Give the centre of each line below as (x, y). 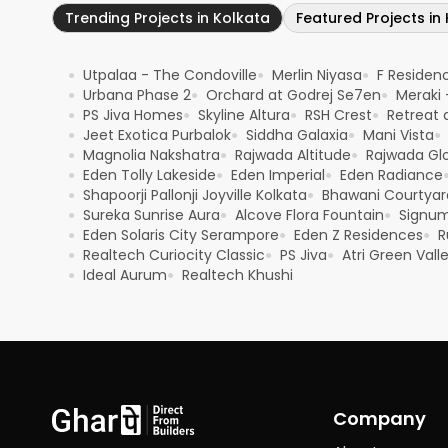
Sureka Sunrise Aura (151, 215)
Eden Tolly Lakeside (149, 175)
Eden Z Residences (358, 235)
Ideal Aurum (125, 275)
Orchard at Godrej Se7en (293, 95)
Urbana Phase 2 (137, 95)
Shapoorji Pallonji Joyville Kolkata (195, 195)
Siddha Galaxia (297, 135)
